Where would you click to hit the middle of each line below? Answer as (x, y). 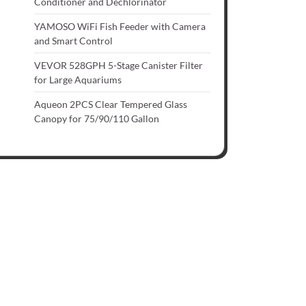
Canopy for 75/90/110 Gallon (97, 119)
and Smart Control (73, 41)
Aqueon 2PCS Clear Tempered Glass (111, 105)
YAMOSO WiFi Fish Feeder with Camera (120, 27)
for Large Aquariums (78, 80)
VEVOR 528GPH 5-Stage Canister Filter (119, 66)
